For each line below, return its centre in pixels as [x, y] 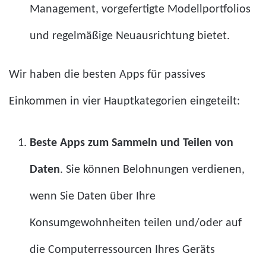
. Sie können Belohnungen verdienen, [152, 170]
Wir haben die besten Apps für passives [107, 75]
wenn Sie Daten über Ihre [93, 196]
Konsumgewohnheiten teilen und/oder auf [136, 223]
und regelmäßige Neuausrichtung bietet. [130, 36]
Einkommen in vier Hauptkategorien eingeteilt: [124, 101]
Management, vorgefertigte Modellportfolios [140, 9]
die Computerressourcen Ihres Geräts [122, 250]
